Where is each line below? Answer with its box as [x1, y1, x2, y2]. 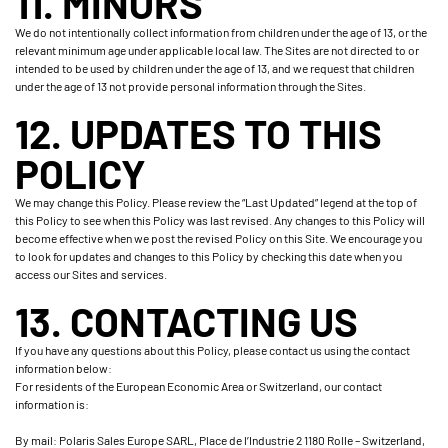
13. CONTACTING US [15, 297, 358, 345]
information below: [15, 361, 112, 375]
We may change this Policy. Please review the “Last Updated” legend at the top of [15, 195, 417, 209]
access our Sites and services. [15, 267, 167, 281]
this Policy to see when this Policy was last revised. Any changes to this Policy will [15, 213, 425, 227]
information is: [15, 397, 89, 411]
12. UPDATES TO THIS [15, 109, 382, 157]
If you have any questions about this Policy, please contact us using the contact [15, 343, 410, 357]
